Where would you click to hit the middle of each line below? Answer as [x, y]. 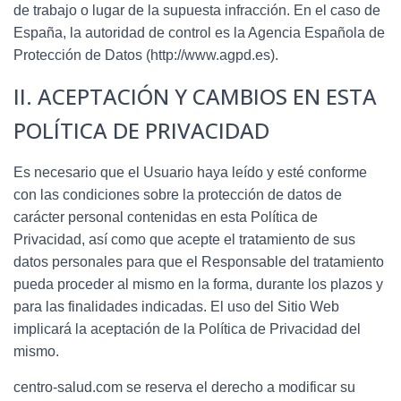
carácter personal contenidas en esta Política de [166, 217]
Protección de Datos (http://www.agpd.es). [146, 55]
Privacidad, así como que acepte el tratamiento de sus [184, 239]
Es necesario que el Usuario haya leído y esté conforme [190, 172]
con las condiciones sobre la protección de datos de [178, 194]
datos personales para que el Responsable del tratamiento [199, 261]
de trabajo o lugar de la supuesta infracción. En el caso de [197, 10]
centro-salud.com [68, 387]
